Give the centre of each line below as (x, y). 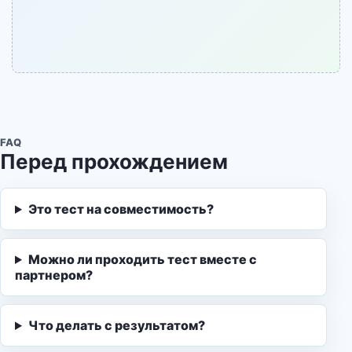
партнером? (54, 275)
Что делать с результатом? (116, 325)
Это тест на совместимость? (121, 209)
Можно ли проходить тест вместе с (142, 259)
